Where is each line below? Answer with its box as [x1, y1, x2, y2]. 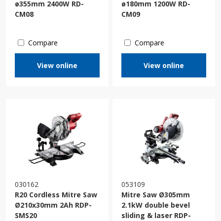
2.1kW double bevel [121, 200, 190, 210]
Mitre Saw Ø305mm [121, 190, 190, 200]
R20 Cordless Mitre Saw [15, 190, 97, 200]
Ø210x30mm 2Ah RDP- [15, 200, 92, 210]
